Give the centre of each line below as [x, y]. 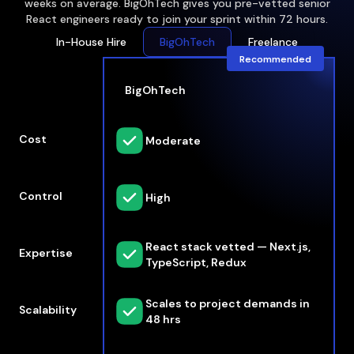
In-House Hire [91, 42]
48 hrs [163, 319]
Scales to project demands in [228, 303]
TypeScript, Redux [196, 262]
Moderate [173, 141]
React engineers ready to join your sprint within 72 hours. [177, 19]
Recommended [275, 59]
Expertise [46, 253]
